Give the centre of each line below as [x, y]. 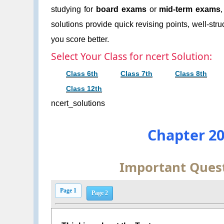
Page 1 [68, 190]
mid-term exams [190, 9]
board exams [121, 9]
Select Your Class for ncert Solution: [132, 56]
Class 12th [84, 89]
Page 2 [99, 193]
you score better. [80, 39]
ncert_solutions [78, 103]
